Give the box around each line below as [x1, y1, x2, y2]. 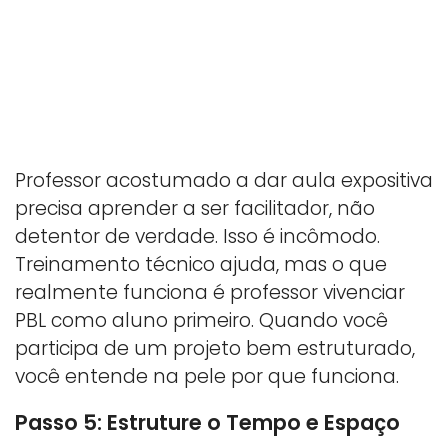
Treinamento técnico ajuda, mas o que [15, 251, 387, 279]
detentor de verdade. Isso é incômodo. [15, 223, 380, 251]
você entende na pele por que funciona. [15, 363, 399, 391]
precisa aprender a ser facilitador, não [15, 195, 375, 223]
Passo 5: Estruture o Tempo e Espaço [15, 408, 400, 438]
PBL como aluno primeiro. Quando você [15, 307, 388, 335]
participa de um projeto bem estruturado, [15, 335, 415, 363]
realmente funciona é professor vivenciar [15, 279, 405, 307]
